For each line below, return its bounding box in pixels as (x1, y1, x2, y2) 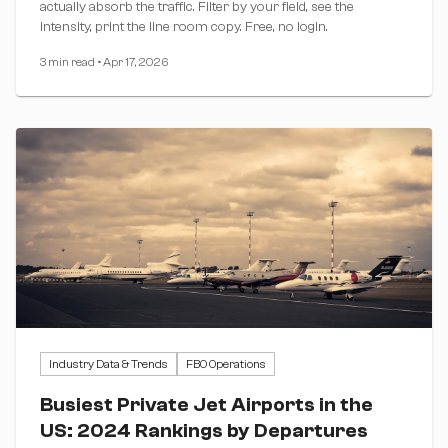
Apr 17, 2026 (103, 54, 168, 69)
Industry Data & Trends (49, 356, 168, 371)
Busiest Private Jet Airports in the (40, 392, 373, 416)
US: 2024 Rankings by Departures (40, 418, 368, 442)
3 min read (40, 54, 95, 69)
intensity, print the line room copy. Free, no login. (40, 18, 328, 35)
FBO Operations (186, 356, 266, 371)
